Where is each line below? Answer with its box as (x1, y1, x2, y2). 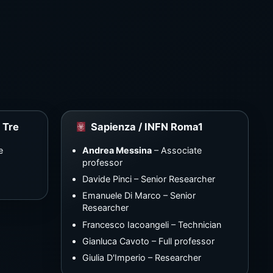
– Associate (151, 144, 202, 155)
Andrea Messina (82, 144, 152, 155)
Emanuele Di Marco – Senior (82, 190, 196, 201)
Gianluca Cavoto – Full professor (82, 235, 214, 246)
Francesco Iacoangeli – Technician (82, 219, 221, 230)
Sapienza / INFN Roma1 (91, 120, 204, 133)
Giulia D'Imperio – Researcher (82, 252, 201, 263)
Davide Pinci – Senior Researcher (82, 174, 215, 185)
